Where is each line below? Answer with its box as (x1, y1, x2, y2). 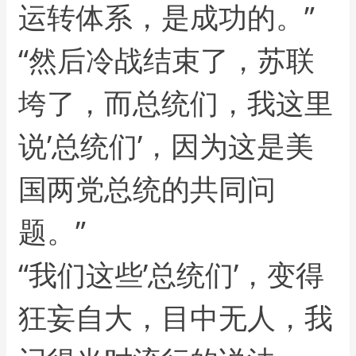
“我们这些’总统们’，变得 (18, 255, 325, 295)
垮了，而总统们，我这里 (18, 83, 334, 123)
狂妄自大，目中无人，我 (18, 298, 334, 338)
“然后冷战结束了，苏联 (18, 41, 315, 80)
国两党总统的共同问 (18, 169, 277, 209)
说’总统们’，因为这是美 (18, 126, 315, 166)
